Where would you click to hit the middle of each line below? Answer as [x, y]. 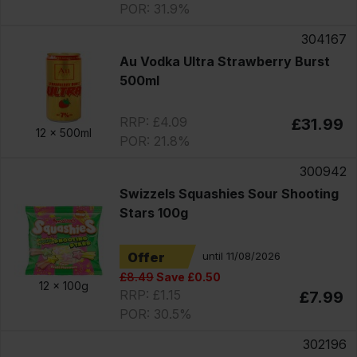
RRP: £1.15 [150, 294]
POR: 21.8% [155, 141]
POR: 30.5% [155, 314]
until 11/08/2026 [241, 256]
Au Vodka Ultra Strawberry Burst [224, 61]
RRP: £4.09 [153, 122]
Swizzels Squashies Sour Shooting [229, 193]
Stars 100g [153, 212]
